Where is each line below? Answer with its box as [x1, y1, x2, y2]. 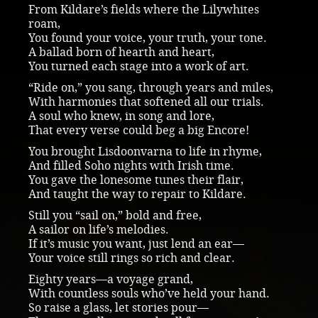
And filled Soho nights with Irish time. [28, 158, 234, 172]
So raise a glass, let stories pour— [28, 300, 209, 314]
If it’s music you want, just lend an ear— [28, 236, 244, 251]
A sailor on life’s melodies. [28, 222, 169, 236]
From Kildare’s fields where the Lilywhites [28, 2, 259, 16]
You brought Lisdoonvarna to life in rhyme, [28, 144, 262, 158]
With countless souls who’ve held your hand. [28, 286, 270, 300]
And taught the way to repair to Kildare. [28, 187, 246, 201]
